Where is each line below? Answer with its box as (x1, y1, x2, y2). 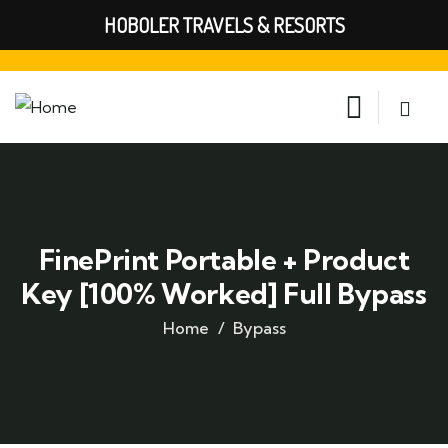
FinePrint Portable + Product (38, 242, 410, 277)
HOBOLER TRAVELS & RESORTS (103, 12, 345, 38)
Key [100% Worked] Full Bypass (21, 276, 427, 311)
